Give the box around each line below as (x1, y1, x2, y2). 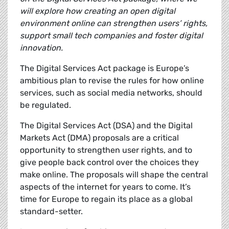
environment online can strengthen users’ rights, (20, 18, 208, 29)
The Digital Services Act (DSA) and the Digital (20, 121, 193, 131)
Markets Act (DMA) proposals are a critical (20, 133, 179, 143)
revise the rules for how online (88, 76, 204, 86)
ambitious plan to (20, 76, 88, 86)
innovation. (20, 43, 63, 53)
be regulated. (20, 100, 71, 110)
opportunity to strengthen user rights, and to (20, 145, 192, 155)
